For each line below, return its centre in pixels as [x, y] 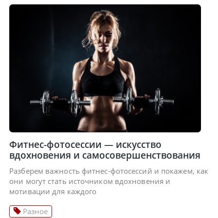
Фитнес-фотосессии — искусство [86, 144]
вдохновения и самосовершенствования [105, 155]
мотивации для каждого [53, 191]
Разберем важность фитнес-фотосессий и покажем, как [109, 171]
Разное [35, 211]
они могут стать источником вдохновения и [90, 181]
